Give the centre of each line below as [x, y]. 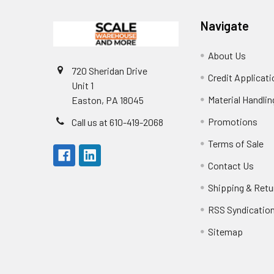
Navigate [225, 26]
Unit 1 [83, 86]
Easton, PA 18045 [108, 100]
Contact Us [231, 166]
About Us [227, 56]
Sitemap [226, 232]
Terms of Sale [236, 144]
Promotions [233, 122]
